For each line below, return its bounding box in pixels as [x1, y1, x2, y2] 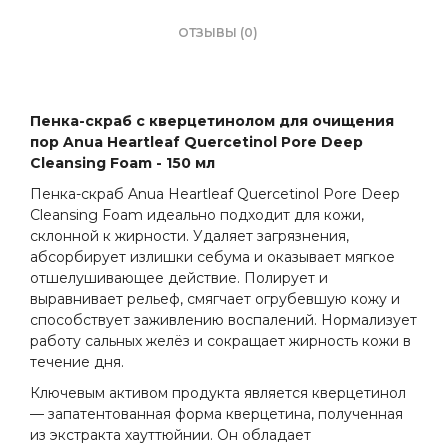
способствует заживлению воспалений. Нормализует [30, 310, 417, 329]
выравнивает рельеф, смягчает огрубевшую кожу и [30, 289, 400, 308]
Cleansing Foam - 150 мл [30, 153, 215, 172]
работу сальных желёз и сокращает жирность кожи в [30, 331, 411, 350]
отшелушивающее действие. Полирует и [30, 268, 328, 287]
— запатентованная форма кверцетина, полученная [30, 404, 403, 423]
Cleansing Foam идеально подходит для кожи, [30, 205, 364, 224]
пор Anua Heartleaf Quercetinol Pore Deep [30, 132, 363, 151]
